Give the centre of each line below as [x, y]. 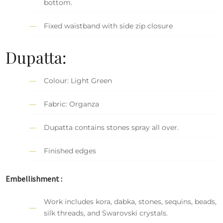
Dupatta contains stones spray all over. [111, 127]
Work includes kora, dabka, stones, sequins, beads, [130, 202]
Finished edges [70, 151]
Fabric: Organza [72, 104]
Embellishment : [34, 178]
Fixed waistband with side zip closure [109, 26]
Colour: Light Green [78, 80]
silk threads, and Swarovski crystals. [106, 213]
